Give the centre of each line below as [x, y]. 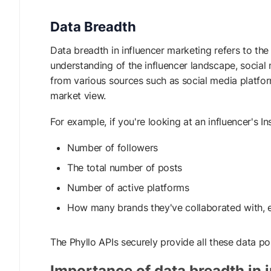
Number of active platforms [128, 188]
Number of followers [113, 148]
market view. [78, 96]
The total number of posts [125, 168]
